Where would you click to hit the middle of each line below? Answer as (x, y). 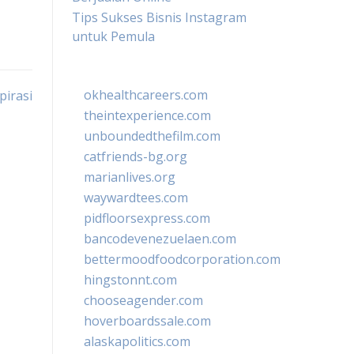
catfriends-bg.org (136, 156)
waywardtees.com (136, 198)
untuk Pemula (113, 36)
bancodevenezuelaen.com (160, 239)
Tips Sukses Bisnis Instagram (159, 17)
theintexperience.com (147, 115)
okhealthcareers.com (146, 95)
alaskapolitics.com (137, 341)
